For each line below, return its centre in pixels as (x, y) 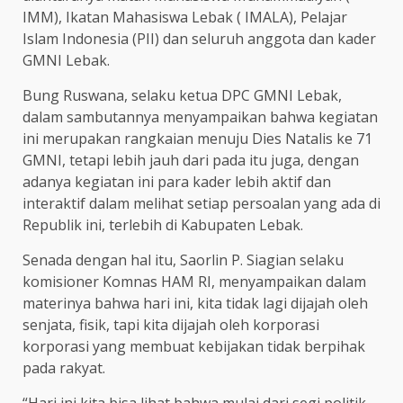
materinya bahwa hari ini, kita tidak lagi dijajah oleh (195, 303)
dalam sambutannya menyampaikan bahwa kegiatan (200, 116)
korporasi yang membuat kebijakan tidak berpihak (194, 346)
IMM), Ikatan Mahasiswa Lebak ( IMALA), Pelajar (185, 17)
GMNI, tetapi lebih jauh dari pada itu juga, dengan (191, 160)
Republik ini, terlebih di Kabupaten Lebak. (163, 224)
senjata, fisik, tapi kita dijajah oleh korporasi (171, 324)
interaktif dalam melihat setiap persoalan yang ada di (201, 203)
